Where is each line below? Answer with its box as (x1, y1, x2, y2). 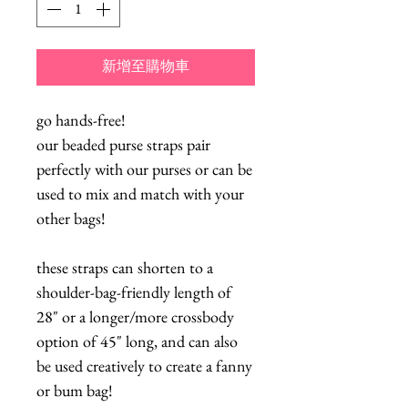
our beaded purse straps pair (36, 133, 210, 155)
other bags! (36, 207, 106, 229)
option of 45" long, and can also (36, 330, 238, 352)
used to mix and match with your (36, 182, 244, 204)
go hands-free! (36, 108, 126, 130)
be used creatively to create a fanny (36, 354, 252, 376)
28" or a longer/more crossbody (36, 305, 234, 327)
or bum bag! (36, 379, 113, 401)
